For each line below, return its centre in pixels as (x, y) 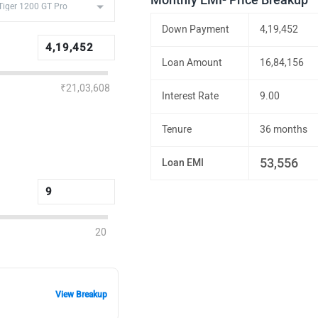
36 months (284, 130)
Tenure (177, 130)
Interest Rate (191, 96)
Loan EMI (183, 163)
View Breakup (82, 294)
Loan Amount (192, 63)
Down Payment (196, 29)
